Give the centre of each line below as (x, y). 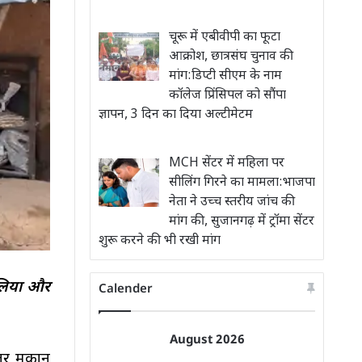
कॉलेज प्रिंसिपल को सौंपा (227, 96)
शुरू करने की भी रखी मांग (160, 241)
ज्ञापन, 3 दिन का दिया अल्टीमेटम (176, 115)
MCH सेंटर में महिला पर (227, 164)
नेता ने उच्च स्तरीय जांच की (232, 202)
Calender (126, 290)
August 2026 (207, 341)
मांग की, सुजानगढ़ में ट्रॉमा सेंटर (242, 222)
